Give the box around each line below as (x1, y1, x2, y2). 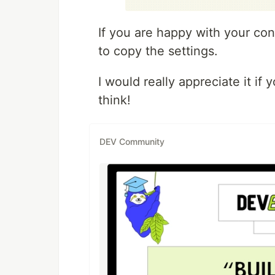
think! (98, 93, 131, 108)
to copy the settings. (98, 44, 218, 59)
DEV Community (99, 136, 165, 147)
